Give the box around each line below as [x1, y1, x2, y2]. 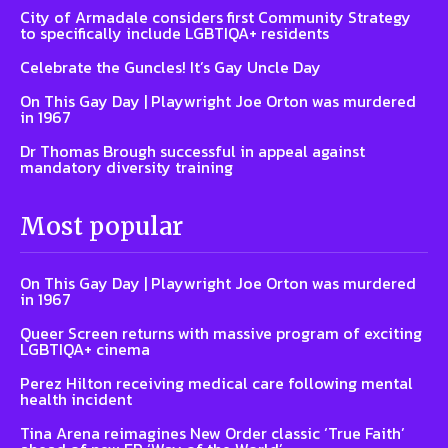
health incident [20, 386, 132, 411]
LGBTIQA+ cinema [20, 336, 150, 361]
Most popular [20, 210, 183, 242]
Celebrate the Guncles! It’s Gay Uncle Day [20, 54, 321, 79]
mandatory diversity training [20, 154, 233, 179]
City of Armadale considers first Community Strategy [20, 4, 411, 29]
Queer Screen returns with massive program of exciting [20, 320, 422, 345]
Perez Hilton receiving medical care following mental [20, 370, 413, 395]
